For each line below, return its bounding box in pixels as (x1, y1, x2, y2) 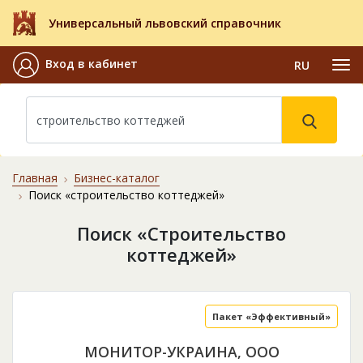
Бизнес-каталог (74, 170, 160, 186)
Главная (12, 170, 58, 186)
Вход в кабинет (45, 56, 138, 72)
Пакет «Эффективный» (212, 310, 331, 323)
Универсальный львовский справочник (49, 15, 281, 32)
